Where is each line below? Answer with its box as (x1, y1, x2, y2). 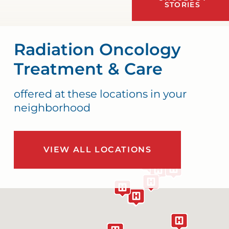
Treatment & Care (13, 59, 163, 79)
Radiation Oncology (13, 39, 180, 60)
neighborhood (13, 101, 90, 114)
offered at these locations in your (13, 87, 187, 101)
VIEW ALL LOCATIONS (43, 145, 152, 155)
